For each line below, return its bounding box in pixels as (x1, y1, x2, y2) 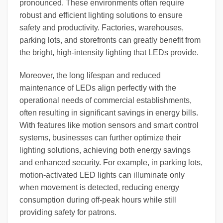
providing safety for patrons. (19, 208, 116, 217)
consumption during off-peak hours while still (19, 196, 176, 205)
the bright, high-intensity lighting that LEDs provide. (19, 48, 199, 57)
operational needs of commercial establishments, (19, 96, 192, 105)
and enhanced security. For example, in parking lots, (19, 158, 203, 167)
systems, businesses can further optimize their (19, 133, 181, 142)
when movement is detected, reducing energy (19, 183, 179, 192)
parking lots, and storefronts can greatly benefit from (19, 36, 201, 45)
